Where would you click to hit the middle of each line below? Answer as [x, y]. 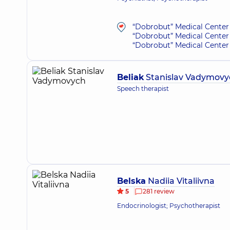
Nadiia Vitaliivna [180, 181]
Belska [131, 181]
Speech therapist [143, 89]
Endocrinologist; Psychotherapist [169, 206]
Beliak [130, 77]
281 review [159, 191]
